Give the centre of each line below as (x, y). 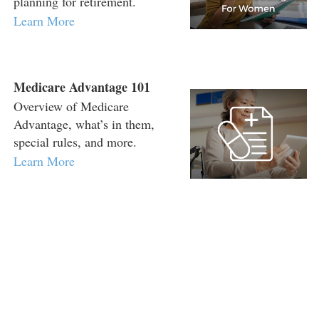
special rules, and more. (75, 142)
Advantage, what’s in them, (84, 124)
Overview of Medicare (71, 106)
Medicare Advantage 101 (82, 87)
